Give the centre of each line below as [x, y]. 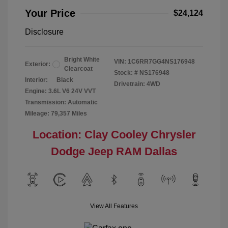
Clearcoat [78, 69]
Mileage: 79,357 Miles [56, 113]
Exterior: [38, 64]
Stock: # [126, 73]
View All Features [114, 206]
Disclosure [44, 32]
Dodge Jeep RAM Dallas [114, 151]
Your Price [50, 13]
